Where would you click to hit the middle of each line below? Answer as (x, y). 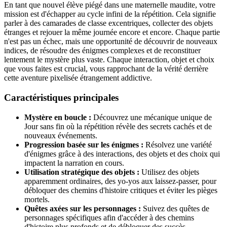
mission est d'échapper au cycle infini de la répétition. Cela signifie (110, 14)
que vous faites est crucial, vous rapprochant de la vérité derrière (106, 69)
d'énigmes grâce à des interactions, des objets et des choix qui (122, 154)
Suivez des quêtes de (175, 208)
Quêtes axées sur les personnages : (83, 208)
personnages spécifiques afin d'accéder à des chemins (109, 217)
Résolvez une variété (178, 144)
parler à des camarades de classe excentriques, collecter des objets (108, 23)
